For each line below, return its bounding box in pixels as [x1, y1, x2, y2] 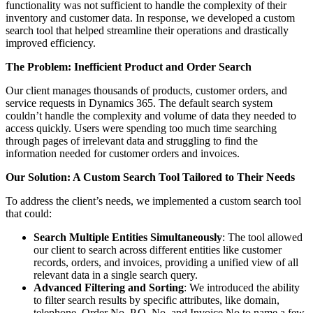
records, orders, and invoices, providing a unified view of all [34, 256, 298, 269]
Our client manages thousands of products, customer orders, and [6, 85, 287, 97]
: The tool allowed [222, 231, 303, 244]
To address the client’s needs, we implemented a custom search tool [6, 195, 301, 208]
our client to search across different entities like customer [34, 244, 282, 256]
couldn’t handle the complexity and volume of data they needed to [6, 110, 296, 122]
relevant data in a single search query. [34, 269, 198, 282]
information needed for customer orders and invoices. [6, 147, 240, 160]
